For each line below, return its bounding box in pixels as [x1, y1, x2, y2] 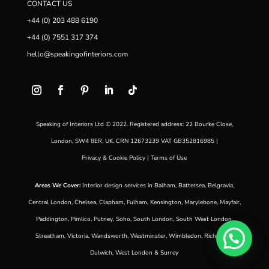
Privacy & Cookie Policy [82, 154, 146, 163]
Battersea [178, 181, 205, 190]
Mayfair [219, 198, 240, 207]
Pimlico [70, 215, 91, 224]
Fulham [126, 198, 147, 207]
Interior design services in [80, 181, 154, 190]
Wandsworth [91, 232, 127, 241]
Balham [154, 181, 175, 190]
